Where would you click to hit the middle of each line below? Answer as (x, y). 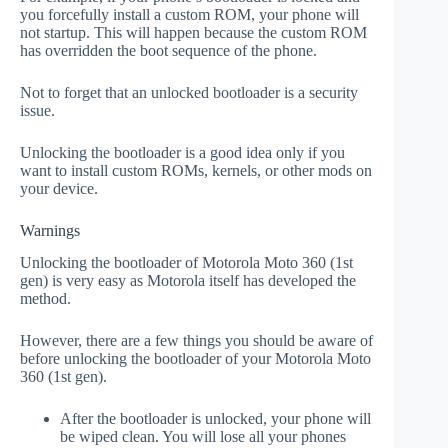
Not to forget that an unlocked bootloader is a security (189, 92)
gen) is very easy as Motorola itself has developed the (188, 281)
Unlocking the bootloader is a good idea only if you (182, 152)
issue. (37, 110)
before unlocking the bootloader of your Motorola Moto (195, 359)
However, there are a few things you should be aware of (196, 341)
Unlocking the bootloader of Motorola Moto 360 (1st (186, 263)
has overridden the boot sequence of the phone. (168, 50)
